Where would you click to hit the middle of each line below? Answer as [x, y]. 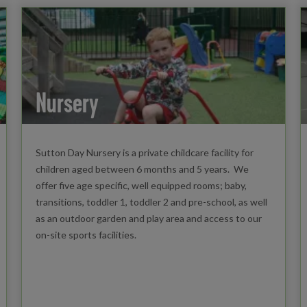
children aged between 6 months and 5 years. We [142, 169]
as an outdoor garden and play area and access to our [148, 218]
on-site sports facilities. [124, 234]
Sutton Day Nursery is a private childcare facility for [144, 152]
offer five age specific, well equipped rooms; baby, [141, 185]
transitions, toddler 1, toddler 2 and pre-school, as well [151, 201]
